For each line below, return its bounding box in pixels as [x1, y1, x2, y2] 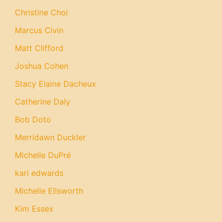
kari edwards [15, 168, 63, 178]
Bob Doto [15, 114, 51, 124]
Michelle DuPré [15, 150, 71, 160]
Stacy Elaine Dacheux [15, 79, 96, 89]
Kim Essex [15, 204, 54, 214]
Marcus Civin [15, 25, 63, 35]
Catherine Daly [15, 97, 70, 107]
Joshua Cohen [15, 61, 68, 71]
